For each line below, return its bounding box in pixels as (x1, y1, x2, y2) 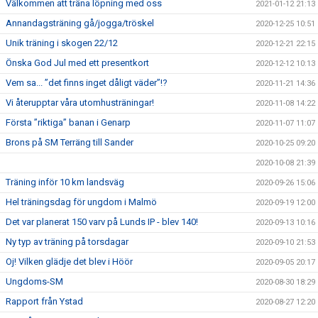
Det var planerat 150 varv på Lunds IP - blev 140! (6, 216, 198, 227)
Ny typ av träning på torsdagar (6, 236, 128, 247)
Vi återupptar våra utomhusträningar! (6, 97, 154, 108)
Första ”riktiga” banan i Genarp (6, 116, 131, 128)
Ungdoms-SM (6, 275, 63, 287)
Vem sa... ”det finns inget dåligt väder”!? (6, 77, 168, 88)
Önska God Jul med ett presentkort (6, 57, 149, 68)
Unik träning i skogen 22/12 (6, 37, 118, 48)
